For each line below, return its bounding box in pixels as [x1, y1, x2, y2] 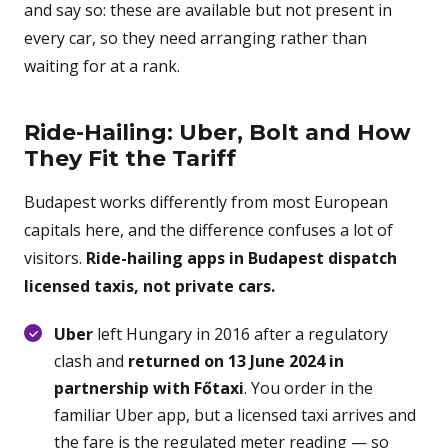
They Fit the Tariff [24, 145, 236, 172]
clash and [54, 350, 128, 372]
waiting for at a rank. [24, 55, 180, 77]
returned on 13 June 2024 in [128, 350, 344, 372]
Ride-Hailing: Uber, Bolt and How [24, 119, 411, 146]
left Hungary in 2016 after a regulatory [93, 323, 388, 345]
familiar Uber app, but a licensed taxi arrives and [54, 404, 416, 426]
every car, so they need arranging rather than [24, 27, 367, 49]
